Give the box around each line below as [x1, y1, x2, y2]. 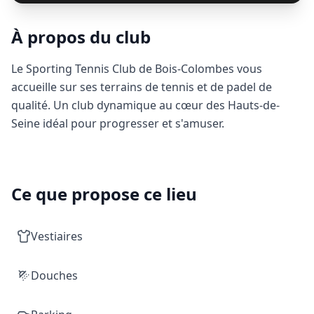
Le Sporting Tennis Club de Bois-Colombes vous [11, 61, 262, 76]
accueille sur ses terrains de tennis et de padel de [11, 79, 272, 95]
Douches [31, 268, 78, 283]
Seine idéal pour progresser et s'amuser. [11, 116, 224, 131]
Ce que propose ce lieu [11, 182, 197, 205]
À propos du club [11, 25, 151, 48]
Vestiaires [31, 228, 83, 244]
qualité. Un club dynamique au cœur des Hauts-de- [11, 97, 280, 113]
